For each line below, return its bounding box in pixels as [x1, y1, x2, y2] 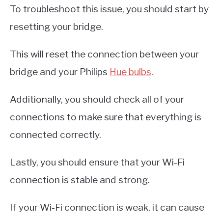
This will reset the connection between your [10, 48, 199, 60]
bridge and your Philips [10, 66, 110, 78]
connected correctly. [10, 129, 101, 141]
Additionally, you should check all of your [10, 93, 184, 106]
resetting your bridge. [10, 21, 103, 33]
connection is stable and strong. [10, 174, 150, 186]
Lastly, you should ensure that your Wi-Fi [10, 156, 185, 168]
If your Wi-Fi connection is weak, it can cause [10, 201, 204, 214]
